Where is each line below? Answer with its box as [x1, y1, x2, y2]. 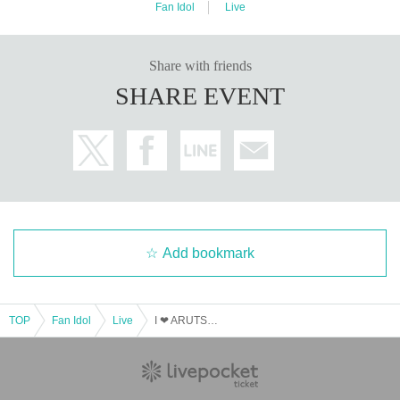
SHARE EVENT [115, 81, 285, 110]
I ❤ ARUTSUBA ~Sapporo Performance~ [207, 313, 218, 327]
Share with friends [148, 57, 252, 73]
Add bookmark [162, 245, 254, 261]
